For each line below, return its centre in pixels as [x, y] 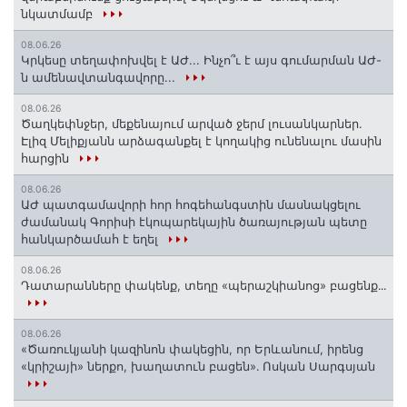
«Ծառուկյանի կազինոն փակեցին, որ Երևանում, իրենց [192, 348]
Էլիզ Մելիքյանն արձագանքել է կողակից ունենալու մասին [201, 140]
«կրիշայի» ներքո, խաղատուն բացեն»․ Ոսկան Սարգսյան [198, 366]
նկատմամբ [59, 13]
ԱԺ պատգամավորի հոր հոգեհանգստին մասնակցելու [191, 204]
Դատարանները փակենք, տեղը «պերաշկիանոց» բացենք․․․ [203, 285]
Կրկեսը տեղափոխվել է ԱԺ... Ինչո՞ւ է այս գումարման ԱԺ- [201, 60]
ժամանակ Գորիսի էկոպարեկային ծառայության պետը [194, 221]
